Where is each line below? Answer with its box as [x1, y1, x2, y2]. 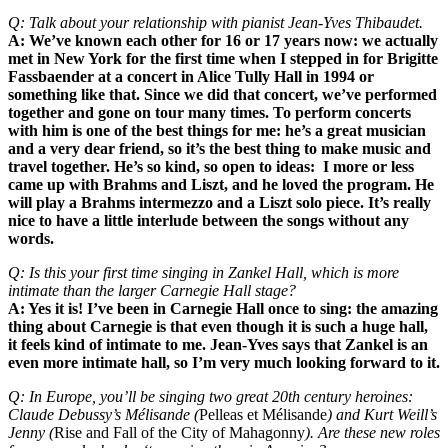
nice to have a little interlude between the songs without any [8, 211, 409, 229]
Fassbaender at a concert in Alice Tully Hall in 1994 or [8, 67, 374, 85]
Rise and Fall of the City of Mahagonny [54, 423, 305, 441]
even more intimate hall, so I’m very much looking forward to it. [8, 353, 440, 371]
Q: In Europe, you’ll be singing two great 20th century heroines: [8, 387, 413, 405]
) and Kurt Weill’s [327, 405, 437, 423]
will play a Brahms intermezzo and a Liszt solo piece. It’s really [8, 193, 431, 211]
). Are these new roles [305, 423, 440, 441]
